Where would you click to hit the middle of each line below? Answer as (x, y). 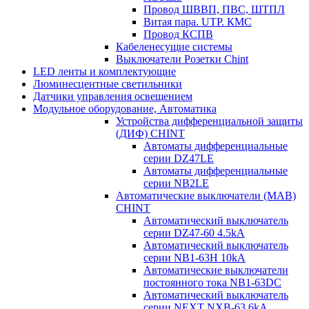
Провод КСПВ (178, 34)
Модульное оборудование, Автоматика (125, 108)
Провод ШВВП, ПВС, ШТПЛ (214, 9)
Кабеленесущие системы (174, 46)
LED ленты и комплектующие (104, 71)
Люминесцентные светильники (108, 83)
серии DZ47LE (179, 158)
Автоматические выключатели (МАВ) (206, 195)
